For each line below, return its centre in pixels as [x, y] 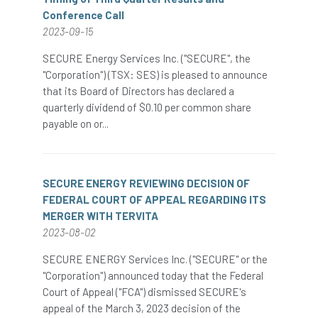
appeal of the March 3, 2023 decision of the [142, 308]
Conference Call [83, 15]
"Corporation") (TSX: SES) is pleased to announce [155, 75]
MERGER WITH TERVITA [100, 216]
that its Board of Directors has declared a [138, 91]
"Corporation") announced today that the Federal [153, 275]
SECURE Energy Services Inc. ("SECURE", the [147, 58]
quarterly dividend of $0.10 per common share [147, 107]
